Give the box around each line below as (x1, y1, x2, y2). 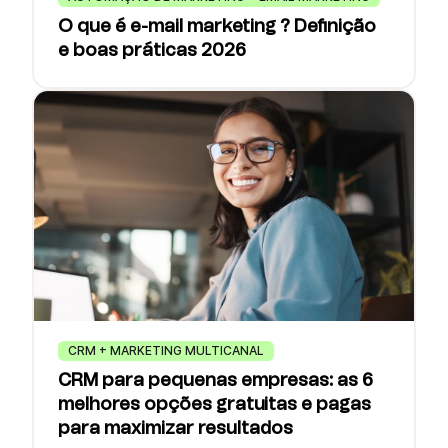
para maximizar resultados (58, 420, 293, 439)
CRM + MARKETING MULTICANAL (68, 343, 264, 359)
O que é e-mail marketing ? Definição (58, 18, 376, 37)
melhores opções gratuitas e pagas (58, 396, 371, 415)
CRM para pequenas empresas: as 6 (58, 372, 373, 391)
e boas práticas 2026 (58, 42, 246, 61)
